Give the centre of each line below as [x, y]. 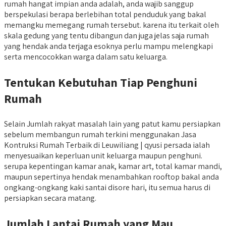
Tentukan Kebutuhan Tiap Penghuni [101, 82]
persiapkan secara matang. [50, 198]
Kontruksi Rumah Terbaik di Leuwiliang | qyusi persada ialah [107, 145]
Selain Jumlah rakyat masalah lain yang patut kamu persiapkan [112, 124]
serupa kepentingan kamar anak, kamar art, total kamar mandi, [113, 166]
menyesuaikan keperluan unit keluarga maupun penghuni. [103, 155]
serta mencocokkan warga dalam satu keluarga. [86, 56]
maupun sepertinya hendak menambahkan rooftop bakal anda [111, 177]
